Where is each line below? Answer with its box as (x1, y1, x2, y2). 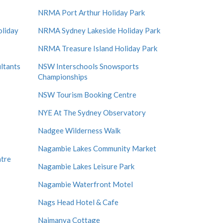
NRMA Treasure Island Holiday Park (38, 44, 157, 53)
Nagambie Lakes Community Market (38, 144, 156, 153)
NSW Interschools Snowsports (38, 62, 139, 71)
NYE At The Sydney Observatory (38, 108, 146, 117)
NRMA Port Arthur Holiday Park (38, 8, 145, 17)
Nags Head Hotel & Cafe (38, 198, 118, 207)
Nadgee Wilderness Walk (38, 126, 120, 135)
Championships (38, 72, 88, 81)
